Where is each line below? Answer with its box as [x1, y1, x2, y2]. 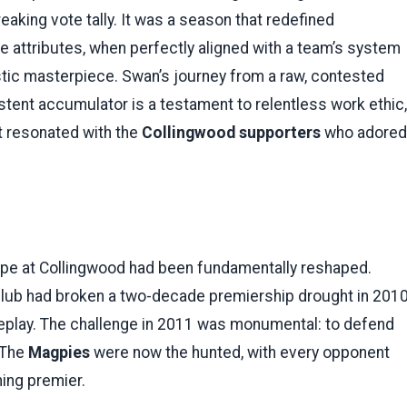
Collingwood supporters [142, 124, 321, 143]
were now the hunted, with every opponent [90, 343, 390, 362]
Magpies [28, 343, 90, 362]
